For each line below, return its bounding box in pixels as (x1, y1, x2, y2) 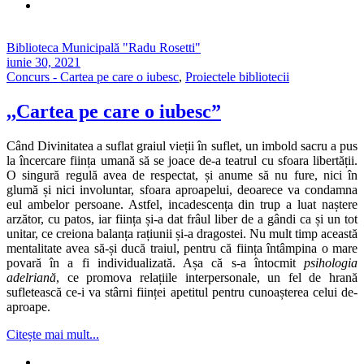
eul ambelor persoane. (6, 197, 128, 211)
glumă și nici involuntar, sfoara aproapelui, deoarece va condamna (6, 182, 357, 197)
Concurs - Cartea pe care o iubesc (6, 70, 179, 84)
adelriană (6, 270, 56, 284)
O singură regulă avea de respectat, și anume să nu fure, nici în (6, 167, 357, 182)
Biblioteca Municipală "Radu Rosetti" (6, 41, 201, 55)
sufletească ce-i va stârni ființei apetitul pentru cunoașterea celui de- (6, 284, 357, 299)
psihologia (304, 255, 357, 270)
